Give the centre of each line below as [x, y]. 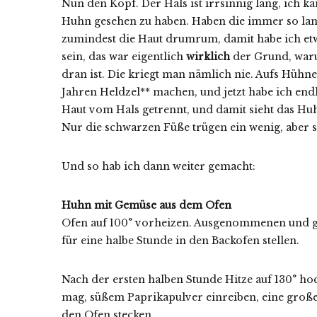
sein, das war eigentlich [124, 56]
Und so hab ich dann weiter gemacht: [158, 166]
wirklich [208, 56]
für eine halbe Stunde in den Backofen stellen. [180, 240]
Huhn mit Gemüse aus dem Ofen [146, 205]
